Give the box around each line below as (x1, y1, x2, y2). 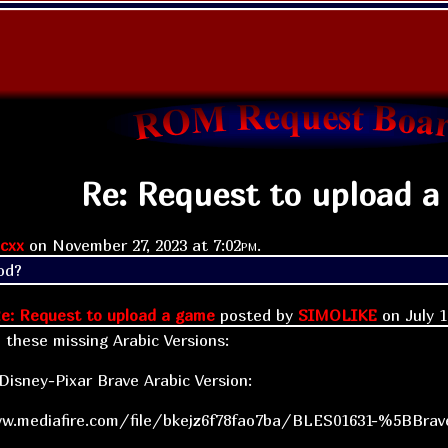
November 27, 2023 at (52, 234, 213, 255)
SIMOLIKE (298, 304, 377, 325)
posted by (215, 304, 298, 325)
